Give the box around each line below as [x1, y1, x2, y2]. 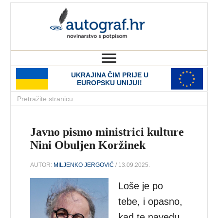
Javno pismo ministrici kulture [30, 126, 184, 138]
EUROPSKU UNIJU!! [77, 79, 142, 87]
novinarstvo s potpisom [127, 42, 207, 50]
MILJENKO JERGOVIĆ [54, 161, 114, 168]
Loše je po [118, 180, 163, 191]
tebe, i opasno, [118, 196, 183, 207]
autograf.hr [124, 3, 207, 20]
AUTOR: [30, 161, 54, 168]
